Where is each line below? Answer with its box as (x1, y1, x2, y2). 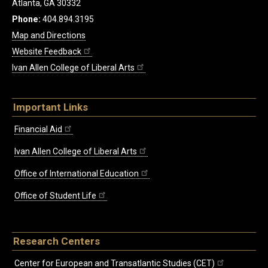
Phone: (12, 14, 41, 24)
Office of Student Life (14, 190, 96, 200)
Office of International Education (14, 168, 139, 178)
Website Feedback (12, 47, 81, 56)
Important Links (13, 101, 88, 113)
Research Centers (13, 234, 100, 247)
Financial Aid (14, 124, 62, 134)
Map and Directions (12, 31, 86, 40)
